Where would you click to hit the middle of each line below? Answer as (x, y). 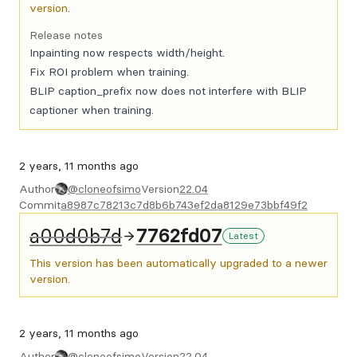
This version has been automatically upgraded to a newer (178, 263)
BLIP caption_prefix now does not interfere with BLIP (168, 91)
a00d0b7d (76, 236)
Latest (243, 235)
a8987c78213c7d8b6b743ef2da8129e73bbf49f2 (184, 205)
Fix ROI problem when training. (109, 72)
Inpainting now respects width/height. (127, 53)
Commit (40, 205)
